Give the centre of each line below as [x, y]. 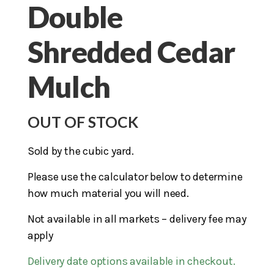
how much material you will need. [108, 193]
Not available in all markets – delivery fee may [137, 219]
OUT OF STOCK [83, 121]
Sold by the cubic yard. [80, 151]
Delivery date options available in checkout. [131, 261]
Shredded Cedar [131, 51]
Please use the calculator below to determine [135, 176]
